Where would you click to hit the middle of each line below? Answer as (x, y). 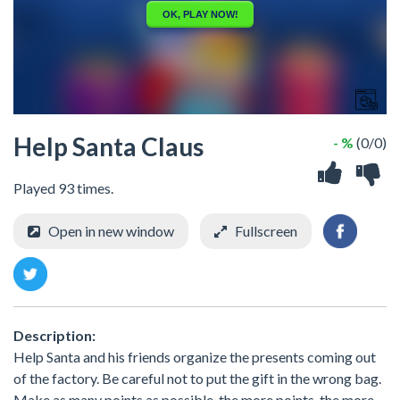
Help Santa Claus (108, 146)
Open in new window (111, 231)
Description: (54, 335)
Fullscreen (266, 231)
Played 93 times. (63, 188)
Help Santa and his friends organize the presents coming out (195, 356)
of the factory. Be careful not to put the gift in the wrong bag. (197, 378)
